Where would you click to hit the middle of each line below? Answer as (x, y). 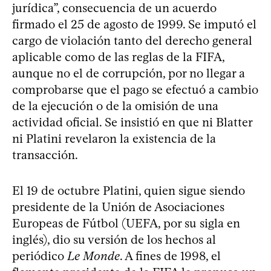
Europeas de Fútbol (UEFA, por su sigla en (126, 223)
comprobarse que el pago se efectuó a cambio (135, 89)
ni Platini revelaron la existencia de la (114, 138)
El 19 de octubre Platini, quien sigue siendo (129, 190)
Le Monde (93, 256)
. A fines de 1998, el (170, 256)
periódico (40, 256)
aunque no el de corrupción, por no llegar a (129, 73)
